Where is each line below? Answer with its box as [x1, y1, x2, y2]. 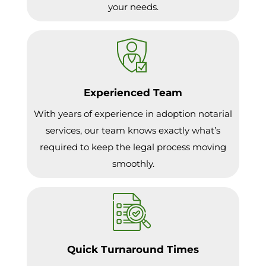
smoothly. [112, 158, 154, 170]
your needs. [107, 1, 159, 13]
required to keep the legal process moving [40, 141, 226, 153]
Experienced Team [84, 87, 182, 99]
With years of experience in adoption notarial [34, 108, 232, 120]
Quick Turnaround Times [67, 243, 199, 256]
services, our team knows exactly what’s [46, 125, 220, 137]
